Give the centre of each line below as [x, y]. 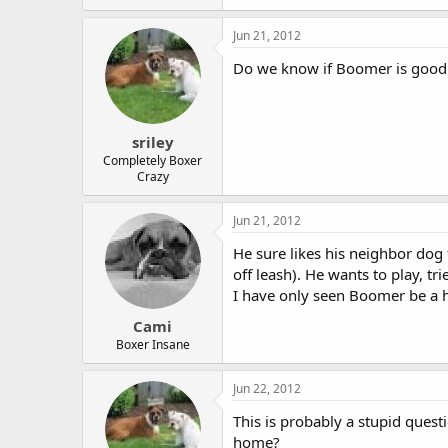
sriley [152, 141]
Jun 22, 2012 [267, 388]
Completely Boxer [152, 160]
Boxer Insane [152, 344]
